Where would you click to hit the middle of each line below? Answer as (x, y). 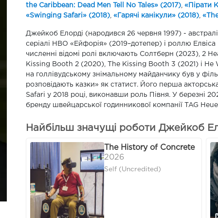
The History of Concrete (149, 148)
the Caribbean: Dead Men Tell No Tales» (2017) (103, 5)
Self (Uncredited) (133, 170)
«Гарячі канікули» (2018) (156, 16)
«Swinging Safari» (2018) (68, 16)
